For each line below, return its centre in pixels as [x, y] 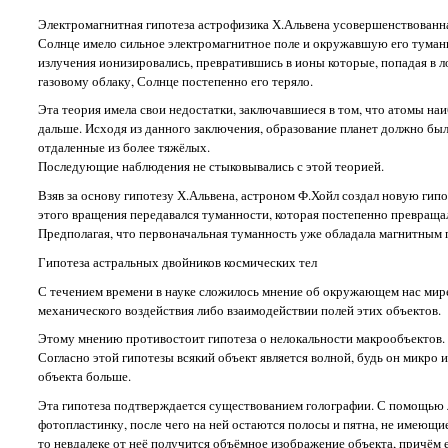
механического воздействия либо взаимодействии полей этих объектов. [239, 309]
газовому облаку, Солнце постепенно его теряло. [175, 80]
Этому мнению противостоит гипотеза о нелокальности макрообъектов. [241, 338]
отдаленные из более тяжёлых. [123, 147]
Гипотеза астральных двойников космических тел [177, 261]
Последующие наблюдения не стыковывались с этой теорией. [210, 166]
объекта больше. [84, 376]
